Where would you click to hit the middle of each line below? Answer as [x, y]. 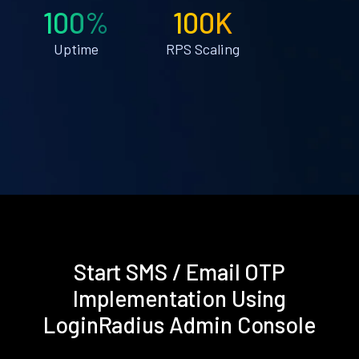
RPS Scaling [202, 48]
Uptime [76, 48]
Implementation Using [179, 298]
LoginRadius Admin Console [179, 324]
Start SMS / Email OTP [179, 271]
